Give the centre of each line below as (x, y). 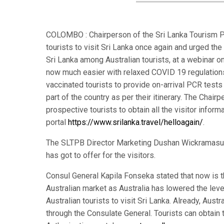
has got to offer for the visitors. (101, 155)
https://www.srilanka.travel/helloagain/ (135, 122)
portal (57, 122)
